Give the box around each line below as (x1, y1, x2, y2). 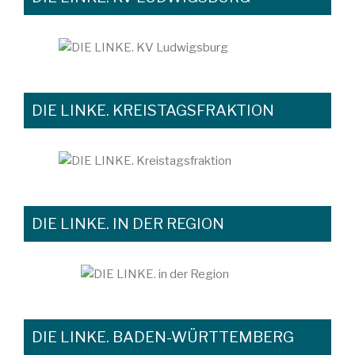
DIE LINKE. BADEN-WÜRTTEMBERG (31, 327, 294, 347)
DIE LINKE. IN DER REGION (31, 214, 224, 234)
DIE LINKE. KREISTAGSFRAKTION (31, 101, 274, 120)
